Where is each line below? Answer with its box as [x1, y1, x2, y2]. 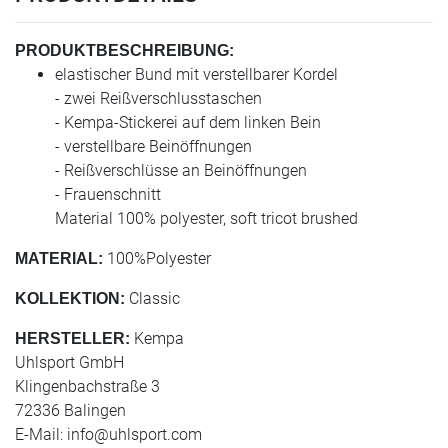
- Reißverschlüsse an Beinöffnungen [55, 161, 307, 181]
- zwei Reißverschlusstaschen [55, 89, 262, 109]
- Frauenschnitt [55, 185, 161, 205]
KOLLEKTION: [15, 290, 125, 308]
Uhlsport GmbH [15, 353, 124, 373]
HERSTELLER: [15, 330, 130, 348]
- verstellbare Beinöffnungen [55, 137, 252, 157]
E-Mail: [15, 425, 67, 445]
